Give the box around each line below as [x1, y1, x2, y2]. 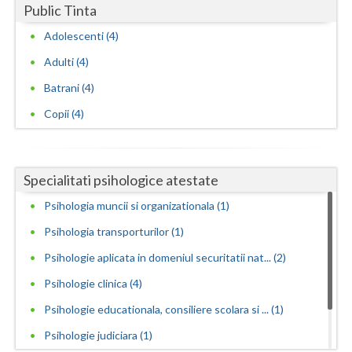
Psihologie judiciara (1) [44, 328, 152, 343]
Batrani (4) [44, 81, 94, 95]
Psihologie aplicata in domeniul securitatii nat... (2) [44, 251, 286, 265]
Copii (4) [44, 107, 84, 121]
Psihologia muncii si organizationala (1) [44, 199, 229, 213]
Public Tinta [24, 2, 97, 20]
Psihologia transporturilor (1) [44, 225, 184, 239]
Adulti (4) [44, 55, 89, 69]
